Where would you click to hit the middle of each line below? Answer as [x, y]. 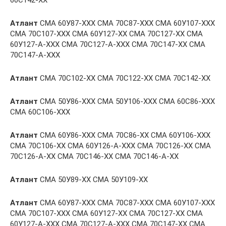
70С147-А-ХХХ [35, 55]
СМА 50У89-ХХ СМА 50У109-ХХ [93, 180]
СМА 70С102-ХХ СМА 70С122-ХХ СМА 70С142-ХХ [124, 78]
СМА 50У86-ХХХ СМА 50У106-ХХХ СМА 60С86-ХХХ [126, 101]
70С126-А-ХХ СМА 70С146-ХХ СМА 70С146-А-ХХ [94, 156]
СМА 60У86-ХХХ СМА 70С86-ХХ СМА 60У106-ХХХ [124, 135]
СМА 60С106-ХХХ [40, 112]
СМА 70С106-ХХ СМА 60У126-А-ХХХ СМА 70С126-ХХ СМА [110, 146]
